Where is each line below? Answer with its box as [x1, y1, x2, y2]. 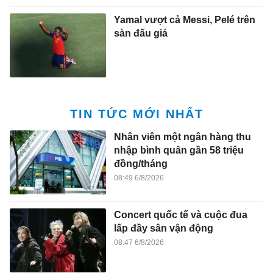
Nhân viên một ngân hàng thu [113, 131, 251, 142]
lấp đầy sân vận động [113, 223, 213, 234]
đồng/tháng [113, 158, 168, 169]
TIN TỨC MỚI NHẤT [69, 107, 204, 121]
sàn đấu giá [113, 28, 168, 39]
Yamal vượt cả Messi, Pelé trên [113, 15, 255, 26]
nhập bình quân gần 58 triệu [113, 144, 244, 155]
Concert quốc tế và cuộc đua [113, 210, 247, 221]
